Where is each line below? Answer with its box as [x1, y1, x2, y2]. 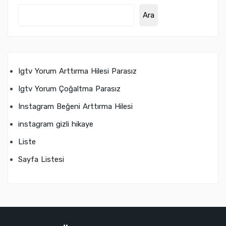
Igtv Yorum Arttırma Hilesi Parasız [18, 67, 137, 76]
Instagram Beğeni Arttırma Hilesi [18, 102, 133, 111]
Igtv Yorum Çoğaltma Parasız [18, 84, 121, 94]
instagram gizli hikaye [18, 120, 93, 129]
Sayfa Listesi [18, 155, 64, 164]
